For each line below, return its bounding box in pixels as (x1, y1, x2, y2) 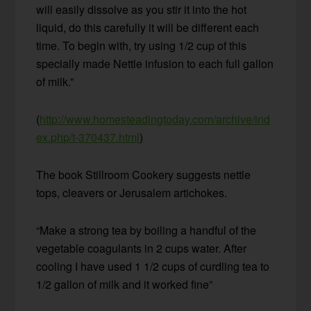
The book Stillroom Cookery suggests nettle (36, 166, 251, 183)
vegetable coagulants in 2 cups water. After (36, 239, 247, 256)
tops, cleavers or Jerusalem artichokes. (36, 184, 228, 201)
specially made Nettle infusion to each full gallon (36, 55, 274, 72)
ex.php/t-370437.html (36, 128, 140, 145)
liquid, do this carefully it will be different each (36, 19, 260, 35)
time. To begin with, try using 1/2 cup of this (36, 37, 247, 53)
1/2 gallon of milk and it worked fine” (36, 276, 213, 292)
